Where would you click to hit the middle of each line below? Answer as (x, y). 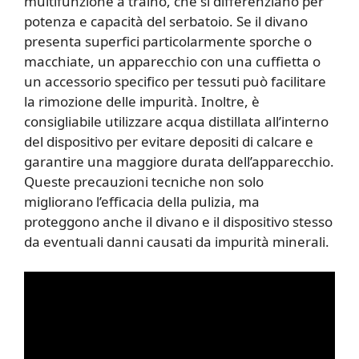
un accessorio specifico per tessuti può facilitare (175, 81)
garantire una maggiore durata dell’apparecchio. (179, 161)
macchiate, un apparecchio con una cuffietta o (172, 61)
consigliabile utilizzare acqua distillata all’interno (176, 121)
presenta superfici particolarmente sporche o (168, 41)
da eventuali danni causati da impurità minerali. (177, 241)
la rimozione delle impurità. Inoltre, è (142, 101)
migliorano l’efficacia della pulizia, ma (142, 201)
